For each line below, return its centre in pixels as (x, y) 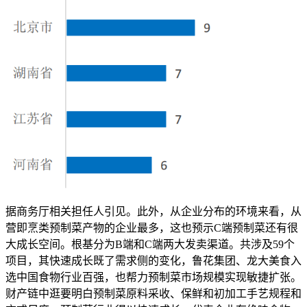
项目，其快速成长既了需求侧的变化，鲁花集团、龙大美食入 (153, 261)
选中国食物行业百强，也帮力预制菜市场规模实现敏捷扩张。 (153, 278)
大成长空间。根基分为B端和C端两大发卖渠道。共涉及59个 (150, 245)
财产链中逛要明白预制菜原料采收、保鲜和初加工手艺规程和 (153, 294)
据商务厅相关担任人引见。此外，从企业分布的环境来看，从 (153, 212)
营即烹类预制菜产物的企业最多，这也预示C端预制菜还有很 (152, 228)
